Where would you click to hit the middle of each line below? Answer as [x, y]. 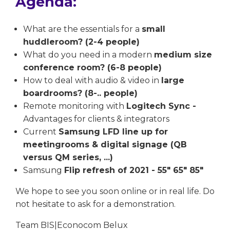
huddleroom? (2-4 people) [81, 42]
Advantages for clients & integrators [96, 119]
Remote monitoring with [75, 106]
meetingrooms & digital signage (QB [105, 144]
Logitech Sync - [161, 106]
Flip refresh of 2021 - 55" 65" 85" [134, 170]
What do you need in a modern [89, 54]
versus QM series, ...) [68, 157]
